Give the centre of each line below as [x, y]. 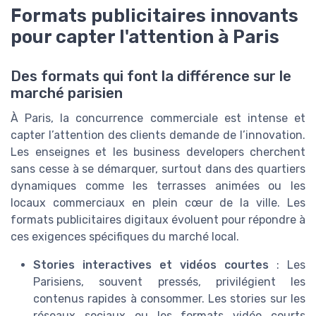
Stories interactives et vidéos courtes [151, 265]
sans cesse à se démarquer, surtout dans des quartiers [158, 169]
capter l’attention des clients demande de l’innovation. [158, 135]
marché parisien [67, 93]
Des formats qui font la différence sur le [151, 77]
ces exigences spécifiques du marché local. [125, 237]
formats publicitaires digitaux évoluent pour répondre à [158, 220]
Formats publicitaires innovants [154, 16]
